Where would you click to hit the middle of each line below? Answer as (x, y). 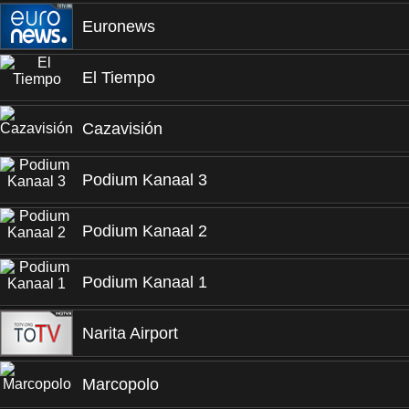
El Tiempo (119, 78)
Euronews (119, 26)
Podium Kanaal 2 (145, 231)
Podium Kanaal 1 (145, 282)
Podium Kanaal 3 (145, 180)
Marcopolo (121, 384)
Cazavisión (122, 129)
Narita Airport (130, 333)
